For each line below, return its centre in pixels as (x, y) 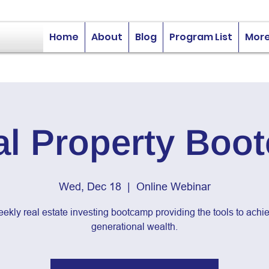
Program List (201, 37)
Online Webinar (173, 186)
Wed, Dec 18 (90, 186)
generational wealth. (134, 226)
